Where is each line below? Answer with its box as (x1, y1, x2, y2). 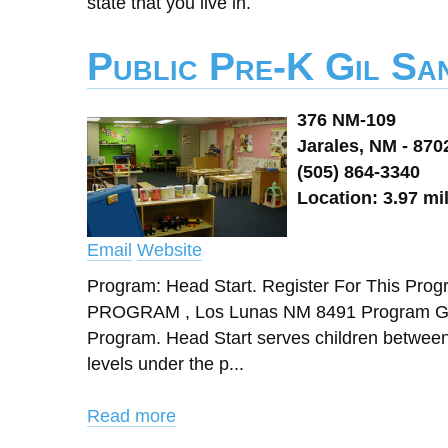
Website (137, 240, 202, 260)
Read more (87, 406, 176, 426)
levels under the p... (87, 354, 244, 374)
